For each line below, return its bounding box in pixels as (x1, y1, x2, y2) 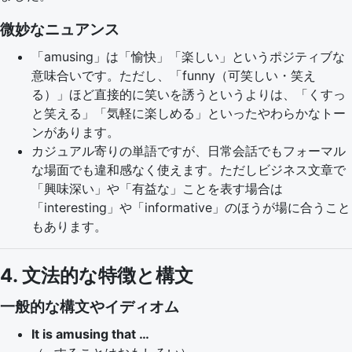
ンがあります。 (31, 124, 119, 140)
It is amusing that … (31, 326, 149, 342)
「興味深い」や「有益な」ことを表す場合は (31, 181, 283, 196)
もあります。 (31, 218, 107, 234)
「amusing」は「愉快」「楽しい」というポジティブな (31, 49, 345, 64)
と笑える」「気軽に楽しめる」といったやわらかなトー (31, 105, 346, 121)
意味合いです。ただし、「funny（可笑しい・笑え (31, 68, 316, 83)
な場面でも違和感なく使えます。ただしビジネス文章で (31, 162, 346, 178)
